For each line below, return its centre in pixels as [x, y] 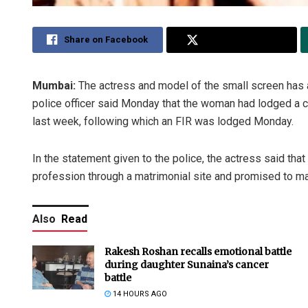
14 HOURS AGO [139, 294]
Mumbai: [54, 85]
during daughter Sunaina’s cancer [187, 264]
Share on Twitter [241, 39]
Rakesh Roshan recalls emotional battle [198, 251]
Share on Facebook [106, 39]
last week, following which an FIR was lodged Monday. [163, 121]
